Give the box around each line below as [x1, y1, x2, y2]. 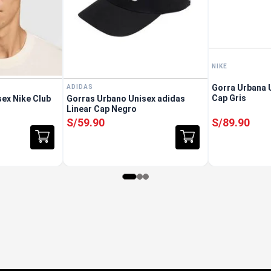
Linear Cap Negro [67, 103, 137, 114]
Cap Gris [211, 93, 246, 103]
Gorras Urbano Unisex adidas [67, 93, 186, 103]
